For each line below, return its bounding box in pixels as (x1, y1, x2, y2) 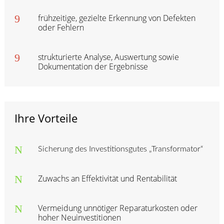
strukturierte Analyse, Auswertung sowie (37, 51, 179, 62)
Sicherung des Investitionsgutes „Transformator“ (37, 144, 203, 153)
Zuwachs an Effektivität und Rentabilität (37, 172, 177, 184)
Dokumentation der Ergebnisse (37, 60, 148, 72)
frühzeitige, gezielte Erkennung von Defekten (37, 12, 195, 23)
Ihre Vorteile (14, 110, 77, 125)
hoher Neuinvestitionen (37, 211, 121, 223)
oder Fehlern (37, 21, 84, 33)
